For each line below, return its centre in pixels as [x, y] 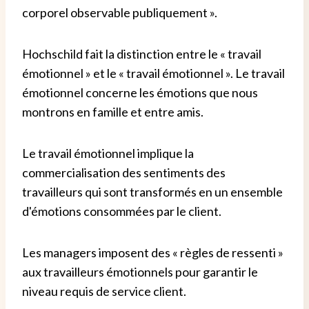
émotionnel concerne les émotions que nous [140, 93]
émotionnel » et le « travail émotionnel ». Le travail [153, 73]
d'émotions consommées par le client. [122, 211]
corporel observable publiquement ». [120, 13]
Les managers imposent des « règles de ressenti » [153, 253]
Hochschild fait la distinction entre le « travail [142, 54]
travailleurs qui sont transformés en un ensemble [152, 192]
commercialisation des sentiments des [124, 173]
